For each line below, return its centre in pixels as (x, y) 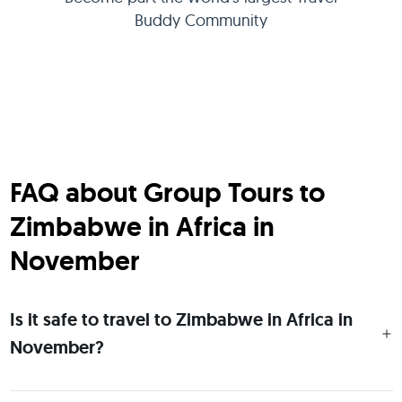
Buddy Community (201, 20)
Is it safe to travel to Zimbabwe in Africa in (181, 319)
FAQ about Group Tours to (167, 192)
